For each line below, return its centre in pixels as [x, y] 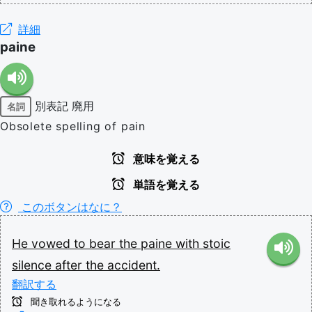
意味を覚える [165, 159]
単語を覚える [165, 185]
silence [33, 265]
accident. [134, 265]
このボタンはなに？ [70, 207]
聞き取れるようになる [75, 302]
